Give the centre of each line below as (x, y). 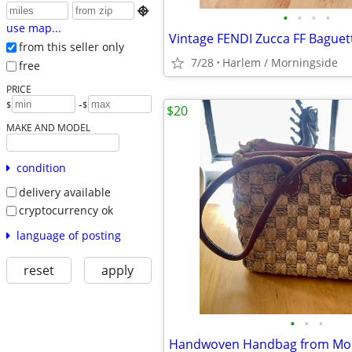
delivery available (64, 192)
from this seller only (71, 47)
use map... (33, 28)
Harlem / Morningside (280, 62)
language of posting (68, 235)
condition (41, 167)
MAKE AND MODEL (48, 127)
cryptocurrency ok (66, 211)
